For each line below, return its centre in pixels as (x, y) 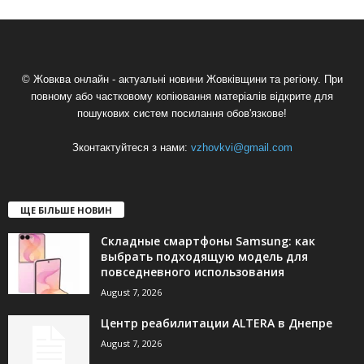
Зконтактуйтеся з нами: (131, 147)
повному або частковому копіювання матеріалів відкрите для (182, 96)
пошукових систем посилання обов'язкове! (182, 113)
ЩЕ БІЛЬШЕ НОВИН (66, 210)
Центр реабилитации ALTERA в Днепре (217, 323)
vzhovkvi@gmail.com (241, 147)
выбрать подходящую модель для (204, 256)
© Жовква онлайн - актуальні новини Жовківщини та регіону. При (182, 79)
